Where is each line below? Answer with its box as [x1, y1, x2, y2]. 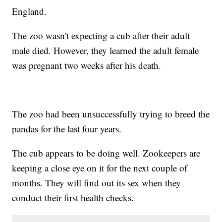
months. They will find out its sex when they [12, 176, 181, 189]
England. [12, 4, 47, 17]
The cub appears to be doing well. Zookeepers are [12, 146, 201, 159]
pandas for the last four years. [12, 122, 122, 135]
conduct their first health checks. [12, 191, 134, 204]
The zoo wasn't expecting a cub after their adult [12, 29, 190, 42]
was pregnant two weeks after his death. [12, 58, 162, 71]
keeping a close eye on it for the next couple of [12, 161, 188, 174]
